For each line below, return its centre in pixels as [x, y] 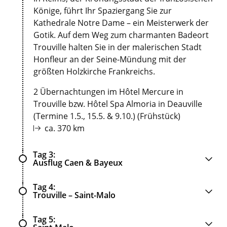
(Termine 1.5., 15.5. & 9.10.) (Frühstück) [107, 116]
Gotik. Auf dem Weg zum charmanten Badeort [121, 35]
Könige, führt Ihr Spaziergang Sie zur [103, 11]
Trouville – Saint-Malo [74, 195]
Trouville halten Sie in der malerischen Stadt [118, 47]
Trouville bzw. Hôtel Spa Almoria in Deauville [118, 104]
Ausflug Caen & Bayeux [78, 163]
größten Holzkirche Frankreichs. [94, 72]
